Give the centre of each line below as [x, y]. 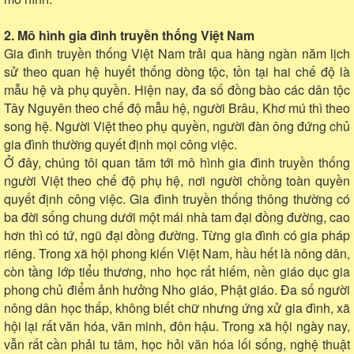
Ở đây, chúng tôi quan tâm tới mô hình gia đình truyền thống [177, 162]
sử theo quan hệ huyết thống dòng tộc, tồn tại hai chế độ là [177, 71]
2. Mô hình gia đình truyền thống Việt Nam [129, 35]
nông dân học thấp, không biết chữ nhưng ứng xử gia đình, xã [177, 307]
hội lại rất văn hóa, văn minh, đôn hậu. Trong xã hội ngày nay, [177, 326]
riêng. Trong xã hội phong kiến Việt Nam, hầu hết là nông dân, [177, 253]
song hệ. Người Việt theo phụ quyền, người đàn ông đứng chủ [177, 126]
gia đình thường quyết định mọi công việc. [121, 144]
